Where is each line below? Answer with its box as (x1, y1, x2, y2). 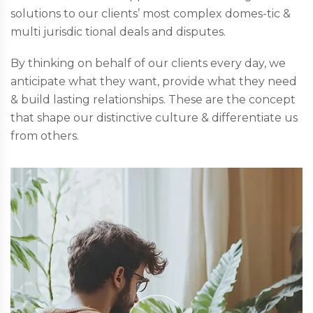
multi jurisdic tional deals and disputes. (10, 25, 226, 39)
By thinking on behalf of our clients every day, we (10, 57, 286, 71)
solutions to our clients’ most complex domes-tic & (10, 7, 291, 21)
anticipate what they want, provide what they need (10, 75, 297, 89)
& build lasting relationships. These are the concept (10, 93, 296, 107)
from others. (10, 129, 79, 143)
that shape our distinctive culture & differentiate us (10, 111, 298, 125)
